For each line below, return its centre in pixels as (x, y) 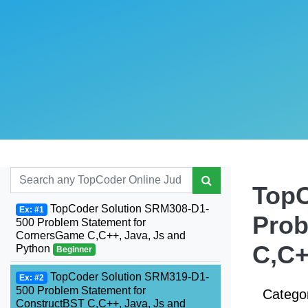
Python (34, 249)
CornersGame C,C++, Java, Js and (101, 235)
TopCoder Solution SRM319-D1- (128, 277)
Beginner (74, 250)
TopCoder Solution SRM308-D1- (128, 209)
